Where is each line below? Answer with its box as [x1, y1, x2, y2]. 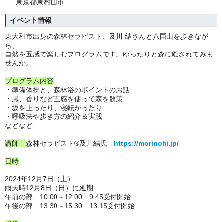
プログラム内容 [5, 77, 54, 85]
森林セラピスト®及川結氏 [26, 139, 114, 147]
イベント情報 [10, 16, 52, 24]
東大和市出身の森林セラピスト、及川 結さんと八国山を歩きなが [5, 32, 208, 40]
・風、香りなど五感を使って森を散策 [5, 95, 123, 103]
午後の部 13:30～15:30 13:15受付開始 [5, 202, 135, 210]
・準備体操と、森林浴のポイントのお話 [5, 86, 130, 94]
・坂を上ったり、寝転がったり [5, 104, 102, 111]
